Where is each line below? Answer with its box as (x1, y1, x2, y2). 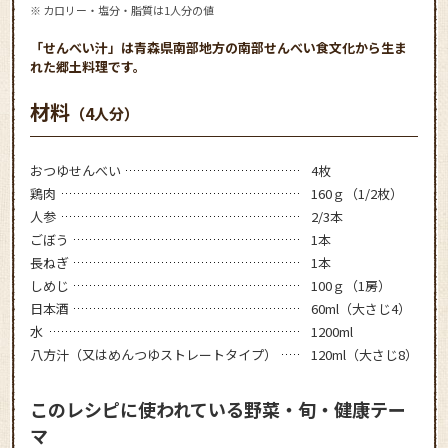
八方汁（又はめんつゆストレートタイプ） (30, 344, 277, 364)
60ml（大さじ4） (311, 298, 411, 318)
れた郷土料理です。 (30, 56, 146, 76)
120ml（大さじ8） (311, 344, 418, 364)
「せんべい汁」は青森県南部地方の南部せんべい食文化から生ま (30, 37, 407, 57)
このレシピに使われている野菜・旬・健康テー (30, 395, 406, 422)
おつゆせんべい (30, 160, 121, 180)
